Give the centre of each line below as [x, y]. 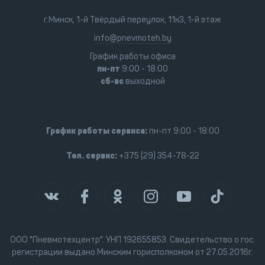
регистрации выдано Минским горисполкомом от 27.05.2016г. [132, 252]
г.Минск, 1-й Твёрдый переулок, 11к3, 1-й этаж [132, 20]
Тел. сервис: [91, 156]
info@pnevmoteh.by [132, 38]
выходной [144, 81]
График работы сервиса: [96, 131]
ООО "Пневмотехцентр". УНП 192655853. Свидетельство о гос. [132, 240]
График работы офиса [132, 56]
